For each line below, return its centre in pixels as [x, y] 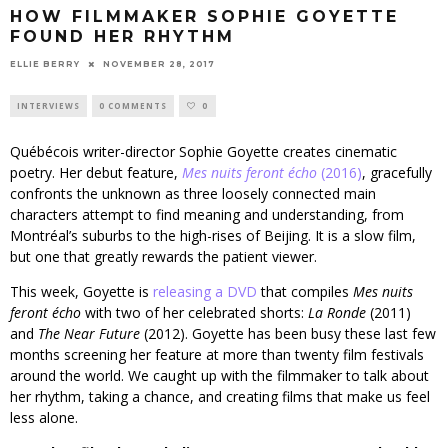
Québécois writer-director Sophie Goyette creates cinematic [203, 151]
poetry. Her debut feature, [96, 172]
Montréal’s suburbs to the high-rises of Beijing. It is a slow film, [213, 235]
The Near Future [89, 333]
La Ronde [337, 312]
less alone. [44, 417]
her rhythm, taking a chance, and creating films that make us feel [220, 396]
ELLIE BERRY [45, 63]
